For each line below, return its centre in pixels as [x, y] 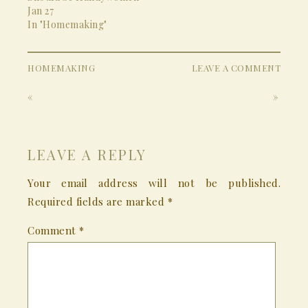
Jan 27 [41, 10]
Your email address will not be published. [154, 183]
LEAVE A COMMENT [236, 67]
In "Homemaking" [67, 24]
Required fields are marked [98, 201]
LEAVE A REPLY [87, 154]
